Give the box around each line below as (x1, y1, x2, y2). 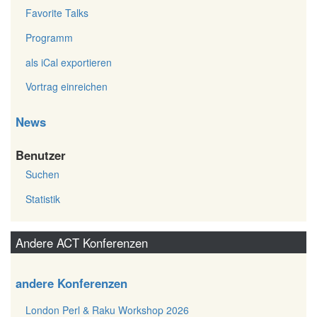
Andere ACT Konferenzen (15, 234, 148, 251)
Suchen (25, 167, 59, 182)
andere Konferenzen (16, 274, 127, 292)
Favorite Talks (25, 6, 88, 21)
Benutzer (16, 146, 66, 163)
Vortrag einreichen (25, 79, 108, 94)
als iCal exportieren (25, 54, 112, 69)
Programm (25, 30, 73, 45)
